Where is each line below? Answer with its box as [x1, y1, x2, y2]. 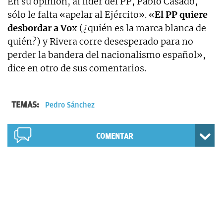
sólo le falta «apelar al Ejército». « [7, 8, 155, 20]
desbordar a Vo [7, 22, 72, 34]
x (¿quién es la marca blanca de [72, 22, 206, 34]
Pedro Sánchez [45, 100, 95, 110]
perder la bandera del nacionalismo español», [7, 49, 206, 60]
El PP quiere [155, 8, 208, 20]
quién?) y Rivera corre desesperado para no [7, 35, 193, 47]
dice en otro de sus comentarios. [7, 62, 146, 74]
